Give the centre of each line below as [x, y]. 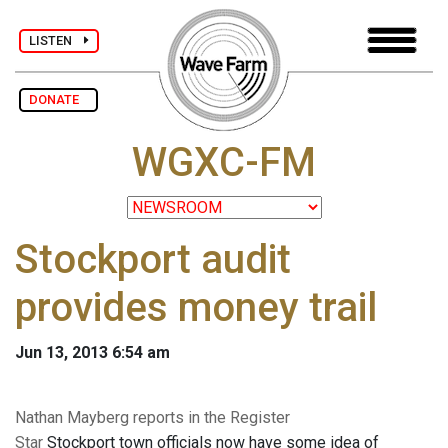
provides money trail [196, 308]
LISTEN [56, 40]
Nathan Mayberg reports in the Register [152, 418]
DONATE [58, 99]
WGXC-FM [224, 163]
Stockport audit [153, 260]
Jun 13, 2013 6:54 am [92, 353]
